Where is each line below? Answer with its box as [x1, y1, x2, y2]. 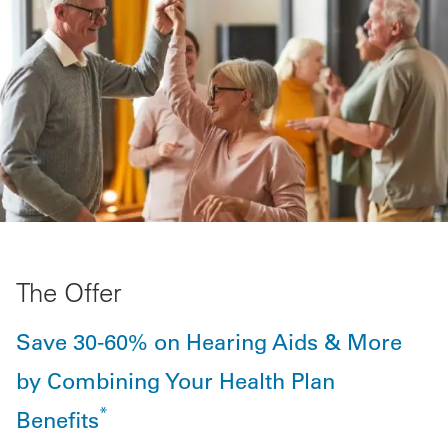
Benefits [16, 404, 99, 434]
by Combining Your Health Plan [16, 365, 335, 395]
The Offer [16, 275, 122, 309]
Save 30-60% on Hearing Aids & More [16, 326, 402, 356]
